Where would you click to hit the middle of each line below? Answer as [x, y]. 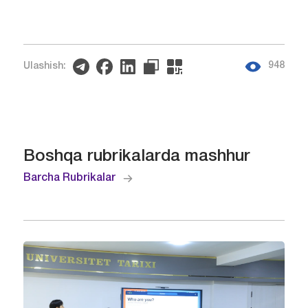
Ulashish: [44, 66]
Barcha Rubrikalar [69, 178]
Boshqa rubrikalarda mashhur [136, 156]
